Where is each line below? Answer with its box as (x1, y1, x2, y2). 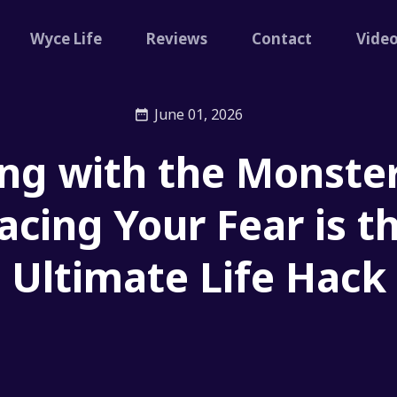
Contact (252, 28, 313, 50)
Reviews (146, 28, 208, 50)
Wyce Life (30, 28, 103, 50)
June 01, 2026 (154, 105, 244, 125)
